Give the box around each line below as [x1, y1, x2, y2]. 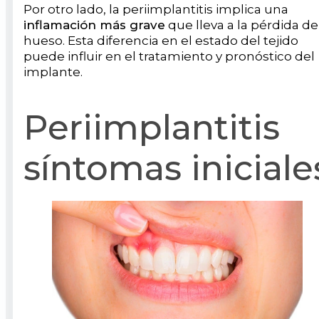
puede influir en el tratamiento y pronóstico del [23, 48, 315, 63]
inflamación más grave [23, 17, 165, 32]
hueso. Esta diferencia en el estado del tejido [23, 33, 298, 48]
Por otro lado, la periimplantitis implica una [23, 1, 288, 16]
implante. [23, 64, 83, 79]
